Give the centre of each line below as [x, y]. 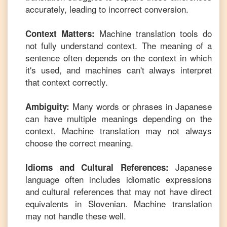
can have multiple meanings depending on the [119, 118]
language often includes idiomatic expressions [119, 179]
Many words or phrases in [122, 106]
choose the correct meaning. [79, 143]
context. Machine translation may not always [119, 130]
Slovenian [106, 203]
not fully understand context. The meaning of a [119, 45]
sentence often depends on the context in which [119, 58]
